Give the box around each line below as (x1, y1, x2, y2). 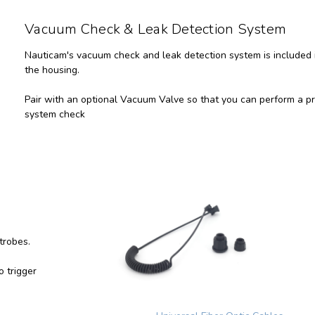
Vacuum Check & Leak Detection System (25, 20, 286, 39)
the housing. (25, 63, 88, 77)
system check (25, 108, 85, 122)
